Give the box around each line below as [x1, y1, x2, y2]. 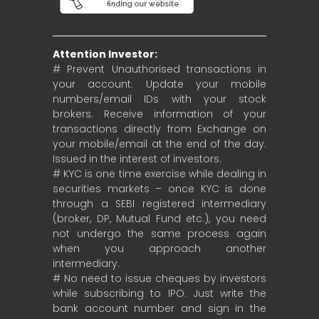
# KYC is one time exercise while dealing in [53, 166, 266, 181]
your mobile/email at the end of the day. [53, 136, 266, 151]
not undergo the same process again [53, 226, 266, 241]
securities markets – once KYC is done [53, 181, 266, 196]
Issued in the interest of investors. [53, 151, 221, 166]
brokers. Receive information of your [53, 106, 266, 121]
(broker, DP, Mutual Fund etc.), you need [53, 211, 266, 226]
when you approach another [53, 241, 266, 256]
